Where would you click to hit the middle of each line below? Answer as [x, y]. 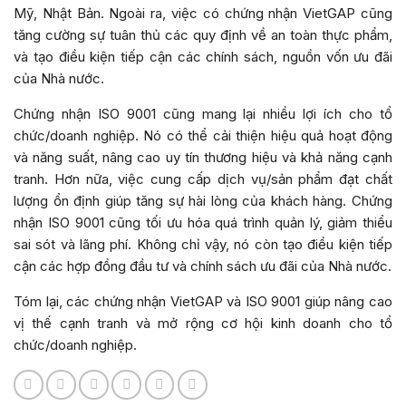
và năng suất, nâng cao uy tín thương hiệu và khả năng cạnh [203, 158]
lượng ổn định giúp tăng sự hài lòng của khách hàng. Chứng [203, 201]
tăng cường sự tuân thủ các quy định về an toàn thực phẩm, [203, 35]
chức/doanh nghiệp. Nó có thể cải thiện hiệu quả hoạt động [203, 136]
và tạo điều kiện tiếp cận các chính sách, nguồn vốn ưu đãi [203, 57]
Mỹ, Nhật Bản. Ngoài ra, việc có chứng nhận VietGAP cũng [203, 14]
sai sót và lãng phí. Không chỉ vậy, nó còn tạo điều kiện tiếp [203, 245]
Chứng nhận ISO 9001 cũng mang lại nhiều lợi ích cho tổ [203, 114]
